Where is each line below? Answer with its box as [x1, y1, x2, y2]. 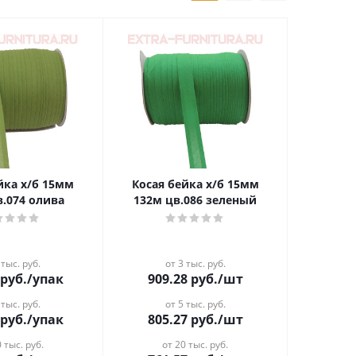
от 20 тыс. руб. [162, 338, 229, 351]
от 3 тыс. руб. [164, 257, 226, 270]
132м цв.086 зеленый [133, 192, 257, 207]
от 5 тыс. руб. [164, 297, 226, 311]
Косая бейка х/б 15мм [131, 176, 227, 192]
